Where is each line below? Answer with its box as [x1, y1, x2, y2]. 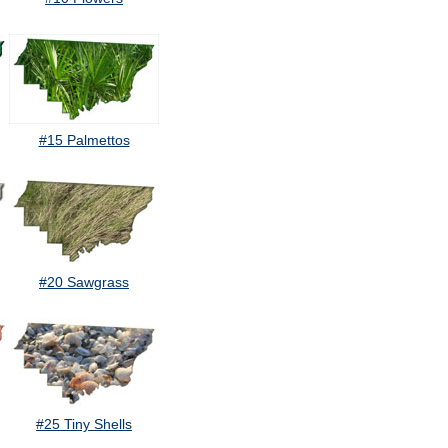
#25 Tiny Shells [36, 416, 132, 433]
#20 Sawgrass [39, 274, 129, 291]
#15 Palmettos [38, 132, 130, 149]
